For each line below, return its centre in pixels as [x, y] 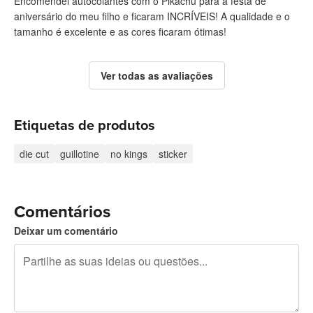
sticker [173, 153]
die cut [34, 153]
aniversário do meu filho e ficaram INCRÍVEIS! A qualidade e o [152, 16]
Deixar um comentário [66, 230]
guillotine [80, 153]
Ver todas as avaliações [156, 75]
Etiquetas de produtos [85, 125]
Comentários [62, 212]
